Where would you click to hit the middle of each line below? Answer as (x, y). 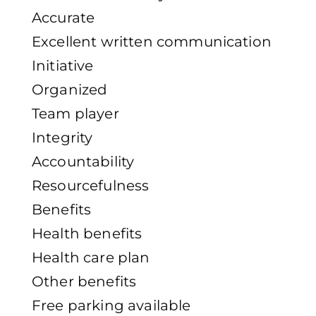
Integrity (62, 138)
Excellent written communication (152, 42)
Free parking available (111, 306)
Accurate (63, 18)
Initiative (63, 66)
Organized (70, 90)
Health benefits (87, 234)
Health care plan (91, 258)
